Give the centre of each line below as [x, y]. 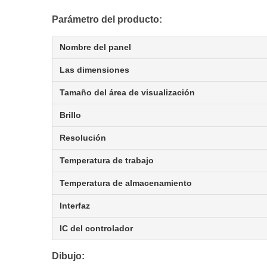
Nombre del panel [95, 47]
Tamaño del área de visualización [127, 92]
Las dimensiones [94, 70]
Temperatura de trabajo [107, 160]
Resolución [83, 138]
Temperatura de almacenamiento [126, 183]
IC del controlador [96, 228]
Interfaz [75, 206]
